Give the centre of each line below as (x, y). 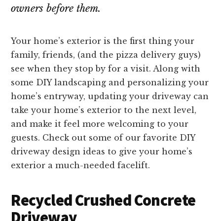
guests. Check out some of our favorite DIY (103, 138)
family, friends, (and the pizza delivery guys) (106, 55)
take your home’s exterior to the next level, (104, 110)
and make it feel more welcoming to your (100, 124)
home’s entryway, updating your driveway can (110, 96)
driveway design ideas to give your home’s (102, 152)
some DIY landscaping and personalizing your (110, 83)
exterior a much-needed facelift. (81, 166)
